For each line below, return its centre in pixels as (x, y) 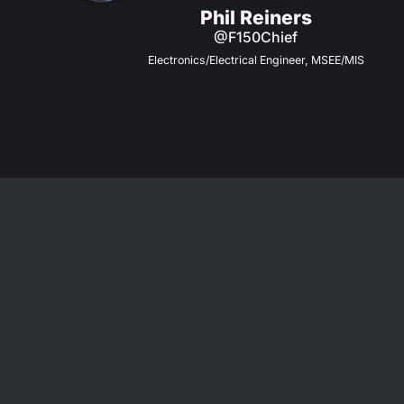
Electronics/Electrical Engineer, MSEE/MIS (256, 60)
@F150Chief (256, 37)
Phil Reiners (256, 17)
